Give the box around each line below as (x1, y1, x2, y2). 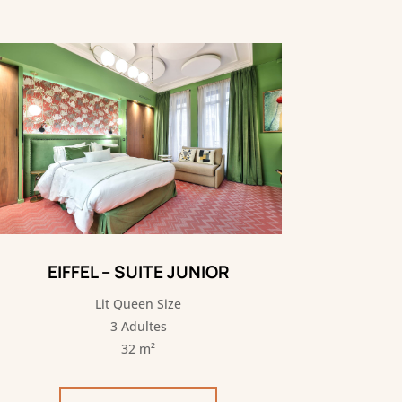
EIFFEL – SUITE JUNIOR (47, 260, 230, 284)
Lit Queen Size (95, 295, 182, 313)
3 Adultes (109, 318, 167, 336)
